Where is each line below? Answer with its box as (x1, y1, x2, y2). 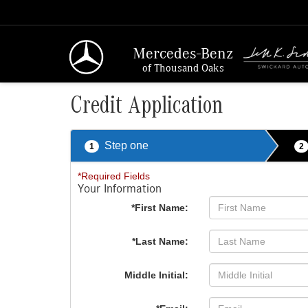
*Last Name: (132, 236, 189, 247)
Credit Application (70, 96, 223, 121)
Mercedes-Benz (133, 43, 234, 62)
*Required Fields (78, 170, 150, 181)
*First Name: (131, 202, 189, 213)
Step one (104, 140, 148, 151)
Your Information (78, 183, 162, 195)
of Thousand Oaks (142, 60, 224, 74)
